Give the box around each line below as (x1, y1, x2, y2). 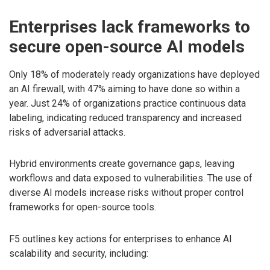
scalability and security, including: (9, 248, 148, 260)
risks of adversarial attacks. (9, 126, 125, 138)
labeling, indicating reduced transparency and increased (9, 111, 242, 124)
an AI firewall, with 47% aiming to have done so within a (9, 83, 240, 95)
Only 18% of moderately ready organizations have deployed (9, 68, 260, 80)
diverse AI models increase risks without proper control (9, 187, 243, 199)
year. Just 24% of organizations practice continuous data (9, 97, 246, 109)
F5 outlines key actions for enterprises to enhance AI (9, 233, 232, 245)
